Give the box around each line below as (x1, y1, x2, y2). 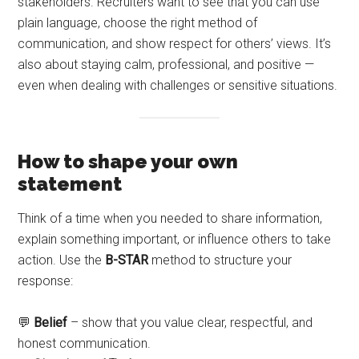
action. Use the (18, 252, 106, 268)
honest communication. (18, 336, 151, 352)
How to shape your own (18, 150, 239, 174)
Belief (34, 315, 68, 331)
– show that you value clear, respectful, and (67, 315, 313, 331)
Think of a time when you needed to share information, (18, 211, 323, 227)
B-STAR (105, 252, 149, 268)
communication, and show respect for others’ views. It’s (18, 35, 332, 51)
